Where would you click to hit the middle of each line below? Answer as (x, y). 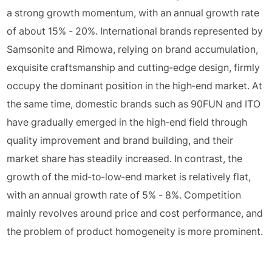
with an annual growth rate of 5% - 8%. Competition (124, 195)
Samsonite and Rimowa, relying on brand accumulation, (133, 49)
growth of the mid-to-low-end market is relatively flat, (129, 177)
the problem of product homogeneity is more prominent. (135, 231)
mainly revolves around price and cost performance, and (135, 213)
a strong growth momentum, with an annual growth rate (133, 13)
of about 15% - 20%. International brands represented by (135, 31)
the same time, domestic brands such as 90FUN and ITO (134, 104)
